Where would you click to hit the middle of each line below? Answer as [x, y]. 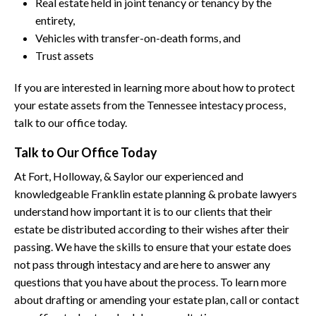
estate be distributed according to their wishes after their [152, 229]
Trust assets [65, 55]
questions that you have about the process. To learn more [150, 282]
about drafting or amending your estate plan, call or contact [157, 299]
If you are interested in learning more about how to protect [154, 87]
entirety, [55, 20]
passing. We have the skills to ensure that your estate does [153, 247]
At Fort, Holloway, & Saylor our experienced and [129, 176]
